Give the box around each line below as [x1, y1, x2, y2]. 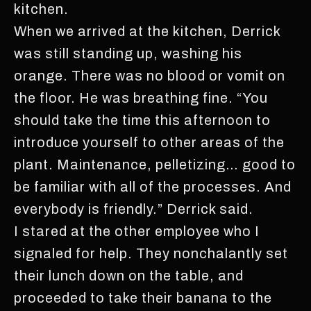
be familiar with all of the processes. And [14, 178, 292, 194]
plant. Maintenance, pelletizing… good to [14, 156, 296, 172]
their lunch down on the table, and [14, 267, 244, 283]
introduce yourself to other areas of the [14, 134, 285, 150]
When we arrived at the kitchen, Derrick [14, 23, 280, 39]
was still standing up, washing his [14, 45, 242, 61]
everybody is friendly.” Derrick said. [14, 201, 253, 217]
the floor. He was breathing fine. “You [14, 90, 268, 106]
